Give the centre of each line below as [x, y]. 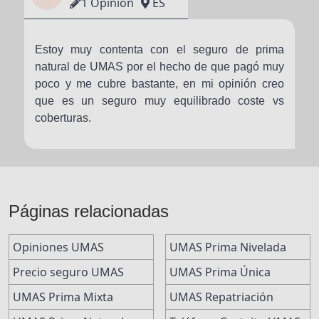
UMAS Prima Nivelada [228, 247]
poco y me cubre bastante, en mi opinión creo [159, 84]
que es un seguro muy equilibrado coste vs [159, 101]
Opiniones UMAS [58, 247]
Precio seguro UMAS [68, 272]
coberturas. [63, 118]
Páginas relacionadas [89, 211]
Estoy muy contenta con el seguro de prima [159, 49]
